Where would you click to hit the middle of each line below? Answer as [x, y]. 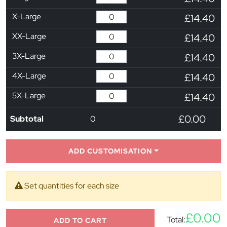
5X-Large [29, 95]
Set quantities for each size [71, 185]
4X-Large [29, 75]
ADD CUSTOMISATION [110, 151]
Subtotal [27, 119]
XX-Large [29, 36]
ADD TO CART [80, 220]
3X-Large [29, 56]
